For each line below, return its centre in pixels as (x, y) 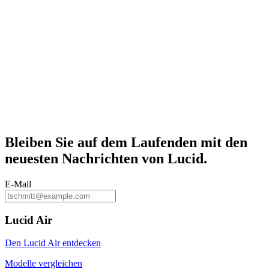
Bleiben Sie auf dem (68, 143)
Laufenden (164, 143)
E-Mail (18, 184)
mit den (222, 143)
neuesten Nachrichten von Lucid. (106, 159)
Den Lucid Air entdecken (53, 243)
